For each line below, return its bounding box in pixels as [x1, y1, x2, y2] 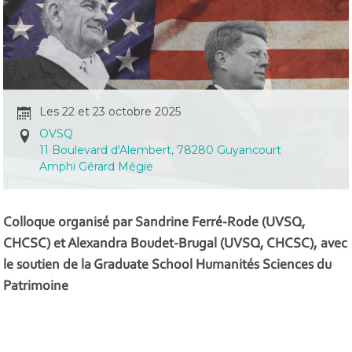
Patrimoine [3, 279, 69, 294]
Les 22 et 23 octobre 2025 [39, 104, 181, 119]
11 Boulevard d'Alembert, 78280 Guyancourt [39, 143, 282, 158]
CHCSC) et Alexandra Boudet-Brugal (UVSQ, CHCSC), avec [3, 236, 348, 251]
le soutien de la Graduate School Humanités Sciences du [3, 258, 332, 273]
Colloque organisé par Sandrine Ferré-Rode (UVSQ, [3, 215, 306, 230]
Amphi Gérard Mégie [39, 159, 154, 174]
